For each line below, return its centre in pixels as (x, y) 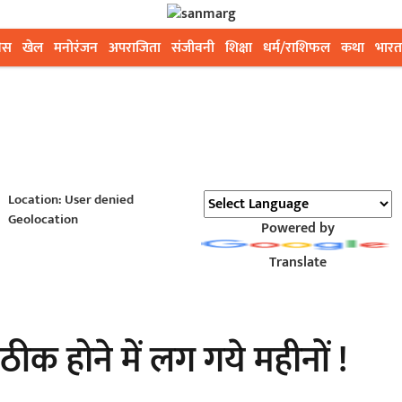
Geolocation (43, 219)
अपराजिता (135, 48)
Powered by (297, 228)
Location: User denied (70, 200)
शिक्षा (239, 48)
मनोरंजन (76, 48)
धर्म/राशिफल (297, 48)
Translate (297, 262)
